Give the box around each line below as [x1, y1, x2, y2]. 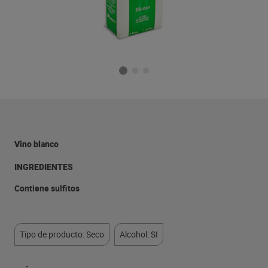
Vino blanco [14, 139, 59, 149]
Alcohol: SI [120, 229, 158, 240]
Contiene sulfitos [14, 182, 80, 194]
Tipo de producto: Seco [20, 229, 104, 240]
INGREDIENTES [14, 162, 73, 172]
